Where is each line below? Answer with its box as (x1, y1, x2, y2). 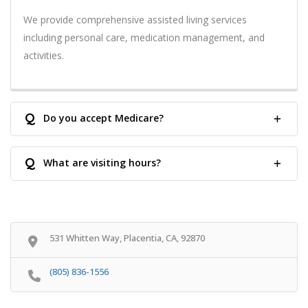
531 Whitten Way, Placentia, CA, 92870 (49, 231, 205, 244)
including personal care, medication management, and (23, 30, 265, 44)
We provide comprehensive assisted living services (23, 12, 247, 26)
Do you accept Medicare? (43, 111, 164, 124)
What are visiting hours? (43, 155, 161, 169)
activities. (23, 48, 64, 62)
